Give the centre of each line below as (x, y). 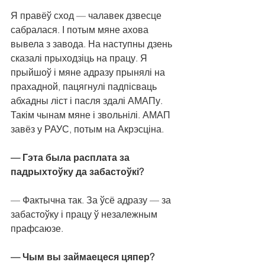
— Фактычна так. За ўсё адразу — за (92, 200)
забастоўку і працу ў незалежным (85, 214)
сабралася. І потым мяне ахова (81, 30)
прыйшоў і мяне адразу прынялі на (89, 72)
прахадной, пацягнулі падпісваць (85, 87)
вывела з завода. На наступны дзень (93, 44)
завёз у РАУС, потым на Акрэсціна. (87, 129)
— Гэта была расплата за (71, 158)
